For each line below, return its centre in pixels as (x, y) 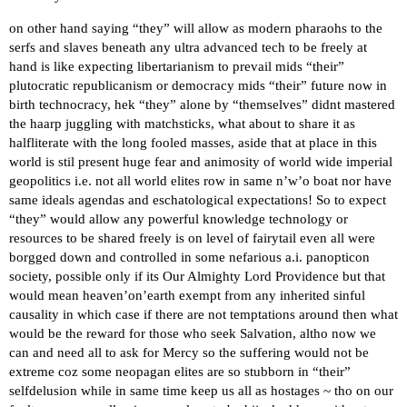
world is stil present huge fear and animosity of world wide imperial (201, 162)
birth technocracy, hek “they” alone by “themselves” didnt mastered (202, 105)
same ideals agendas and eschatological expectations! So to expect (198, 200)
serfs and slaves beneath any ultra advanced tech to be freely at (188, 48)
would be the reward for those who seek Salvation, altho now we (193, 334)
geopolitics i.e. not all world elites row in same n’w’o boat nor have (200, 181)
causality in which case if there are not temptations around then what (203, 315)
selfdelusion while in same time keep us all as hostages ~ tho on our (201, 391)
